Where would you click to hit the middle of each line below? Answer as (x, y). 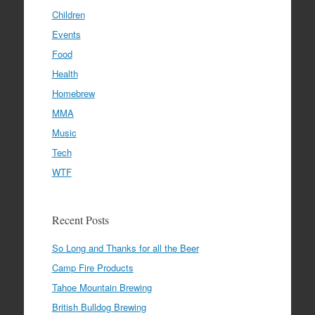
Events (66, 34)
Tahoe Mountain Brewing (102, 287)
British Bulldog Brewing (99, 307)
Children (68, 14)
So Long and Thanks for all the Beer (125, 248)
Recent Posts (80, 220)
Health (65, 73)
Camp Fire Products (92, 268)
